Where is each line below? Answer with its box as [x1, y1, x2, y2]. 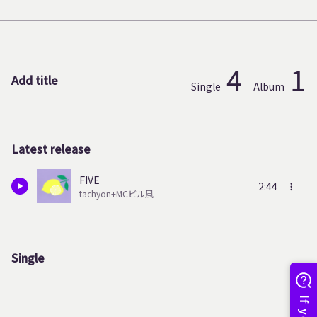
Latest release [11, 140, 91, 157]
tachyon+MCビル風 [79, 187, 154, 200]
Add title [11, 71, 58, 88]
